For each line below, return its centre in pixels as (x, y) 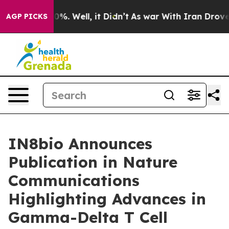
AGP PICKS (27, 16)
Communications (74, 180)
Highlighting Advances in (107, 199)
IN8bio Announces (80, 144)
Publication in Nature (93, 162)
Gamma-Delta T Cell (88, 217)
